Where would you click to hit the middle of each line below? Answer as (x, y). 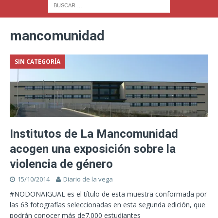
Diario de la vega (88, 179)
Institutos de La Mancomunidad (94, 134)
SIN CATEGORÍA (37, 61)
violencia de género (61, 164)
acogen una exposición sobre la (93, 149)
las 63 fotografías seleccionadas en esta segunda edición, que (108, 205)
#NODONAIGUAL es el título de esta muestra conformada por (108, 194)
